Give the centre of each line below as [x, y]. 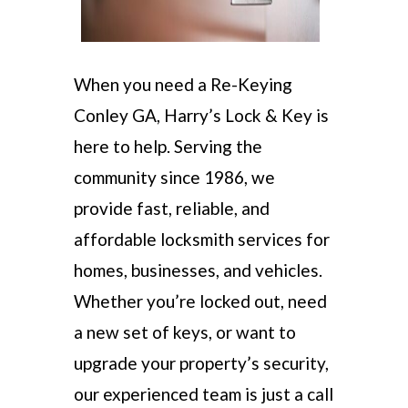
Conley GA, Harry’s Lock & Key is [201, 115]
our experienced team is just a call [203, 394]
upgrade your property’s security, [201, 363]
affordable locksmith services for [201, 239]
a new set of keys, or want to [184, 332]
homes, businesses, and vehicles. [198, 270]
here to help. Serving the [168, 146]
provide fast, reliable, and [171, 208]
